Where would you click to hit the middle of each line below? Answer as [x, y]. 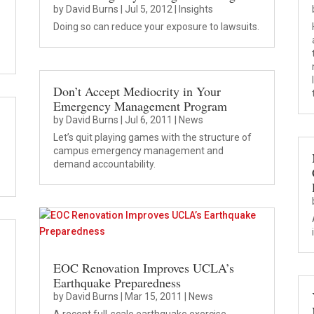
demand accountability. [104, 164]
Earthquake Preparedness [117, 283]
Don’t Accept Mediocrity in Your [137, 91]
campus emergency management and [138, 151]
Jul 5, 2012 [148, 9]
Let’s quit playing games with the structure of [152, 138]
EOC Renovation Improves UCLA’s [143, 268]
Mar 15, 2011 [153, 297]
